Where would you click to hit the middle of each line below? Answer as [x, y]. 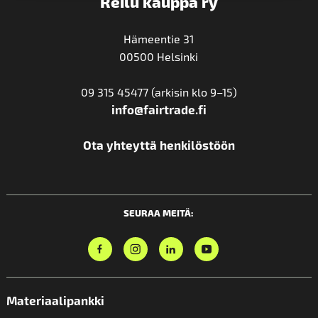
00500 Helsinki [159, 56]
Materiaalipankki [55, 300]
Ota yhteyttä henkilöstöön [159, 145]
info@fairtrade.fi [159, 109]
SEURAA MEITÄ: [159, 213]
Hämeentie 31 [159, 39]
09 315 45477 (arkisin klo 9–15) [159, 92]
